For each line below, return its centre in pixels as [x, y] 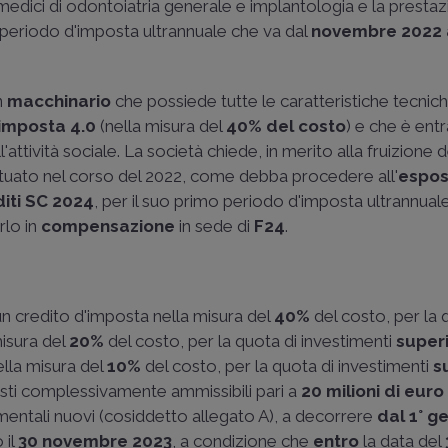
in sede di [215, 226]
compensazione [108, 226]
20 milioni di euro [373, 391]
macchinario [59, 101]
